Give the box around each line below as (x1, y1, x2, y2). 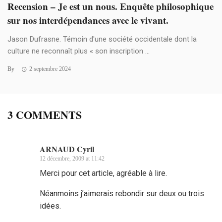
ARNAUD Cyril (40, 143, 94, 155)
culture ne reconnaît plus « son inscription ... (7, 47, 150, 56)
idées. (40, 201, 61, 211)
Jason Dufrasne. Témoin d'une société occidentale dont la (7, 35, 197, 44)
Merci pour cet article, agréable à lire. (40, 168, 167, 178)
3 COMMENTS (7, 107, 82, 123)
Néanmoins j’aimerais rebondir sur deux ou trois (40, 189, 204, 199)
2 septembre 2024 (29, 65, 71, 73)
